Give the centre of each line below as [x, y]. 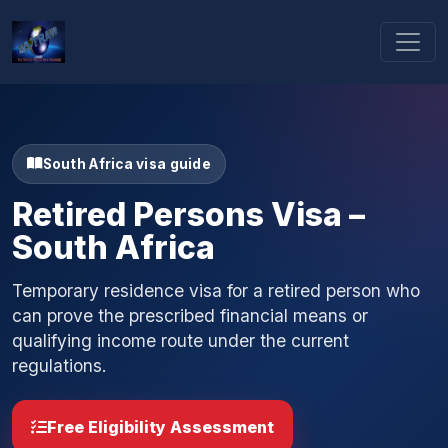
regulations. [59, 366]
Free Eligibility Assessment [161, 427]
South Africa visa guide [126, 163]
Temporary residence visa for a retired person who [216, 291]
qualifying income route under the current [180, 341]
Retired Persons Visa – [188, 214]
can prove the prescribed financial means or [190, 316]
